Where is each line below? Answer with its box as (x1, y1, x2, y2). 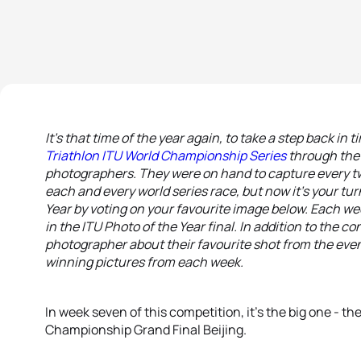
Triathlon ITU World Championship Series (45, 147, 286, 164)
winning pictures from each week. (45, 253, 243, 271)
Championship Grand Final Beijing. (45, 321, 247, 338)
